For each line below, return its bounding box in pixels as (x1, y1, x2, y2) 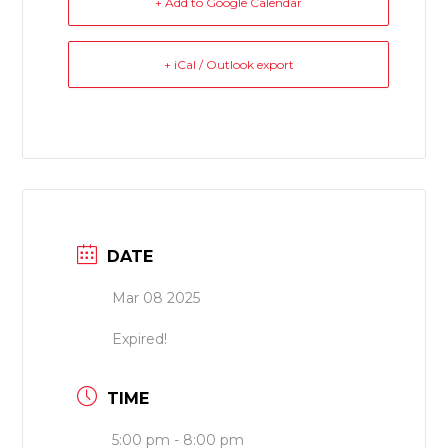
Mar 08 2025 (112, 288, 201, 307)
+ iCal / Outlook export (163, 56, 294, 72)
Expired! (112, 329, 168, 348)
